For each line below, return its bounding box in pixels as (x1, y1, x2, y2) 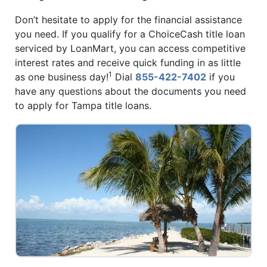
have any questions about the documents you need (15, 85, 246, 98)
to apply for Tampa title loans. (15, 100, 151, 112)
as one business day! (15, 71, 108, 83)
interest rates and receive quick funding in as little (15, 57, 241, 69)
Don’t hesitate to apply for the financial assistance (15, 14, 242, 26)
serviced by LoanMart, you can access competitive (15, 42, 246, 55)
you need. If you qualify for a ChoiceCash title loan (15, 28, 245, 41)
